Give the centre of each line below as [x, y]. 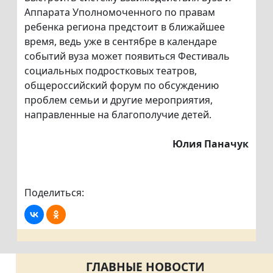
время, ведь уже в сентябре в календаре [121, 42]
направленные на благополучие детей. [118, 115]
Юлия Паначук [211, 144]
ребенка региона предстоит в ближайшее [125, 27]
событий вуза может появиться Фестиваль [127, 56]
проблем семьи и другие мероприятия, [119, 100]
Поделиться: [54, 193]
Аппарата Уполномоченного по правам [120, 12]
